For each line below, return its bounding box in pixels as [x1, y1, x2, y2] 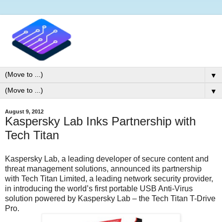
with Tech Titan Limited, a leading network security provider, [5, 174, 213, 183]
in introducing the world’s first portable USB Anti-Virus [5, 184, 193, 193]
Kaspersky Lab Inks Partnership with [5, 114, 196, 128]
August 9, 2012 [5, 109, 44, 115]
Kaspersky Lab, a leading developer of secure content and [5, 154, 209, 163]
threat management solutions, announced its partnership [5, 164, 202, 173]
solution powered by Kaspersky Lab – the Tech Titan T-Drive [5, 194, 216, 203]
